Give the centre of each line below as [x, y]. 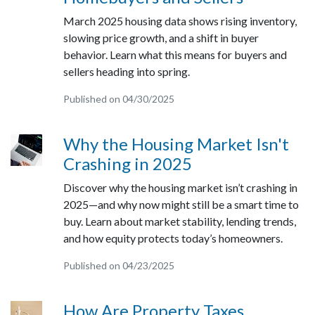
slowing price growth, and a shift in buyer [161, 38]
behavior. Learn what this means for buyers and [175, 54]
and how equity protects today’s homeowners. [173, 238]
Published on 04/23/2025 [118, 265]
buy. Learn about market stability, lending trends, [179, 221]
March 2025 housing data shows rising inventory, [180, 21]
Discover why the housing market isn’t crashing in [180, 187]
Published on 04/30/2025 [118, 99]
